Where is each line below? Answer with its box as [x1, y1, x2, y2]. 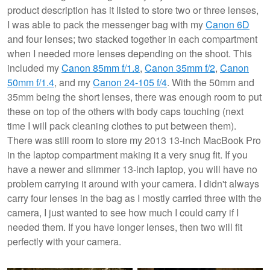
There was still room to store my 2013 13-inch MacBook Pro [7, 133, 261, 148]
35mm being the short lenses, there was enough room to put [7, 90, 262, 104]
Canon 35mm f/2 [145, 61, 215, 75]
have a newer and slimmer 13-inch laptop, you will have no [7, 162, 257, 177]
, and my [54, 75, 93, 90]
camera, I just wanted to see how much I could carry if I [7, 206, 239, 220]
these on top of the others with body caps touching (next [7, 104, 243, 119]
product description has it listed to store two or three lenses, [7, 3, 259, 17]
